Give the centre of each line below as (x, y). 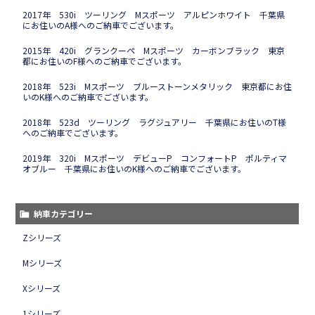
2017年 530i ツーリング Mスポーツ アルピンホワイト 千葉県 (154, 14)
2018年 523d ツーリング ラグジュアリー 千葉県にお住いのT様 (154, 122)
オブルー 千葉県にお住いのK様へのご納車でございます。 (135, 168)
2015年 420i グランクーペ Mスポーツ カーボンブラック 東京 (154, 50)
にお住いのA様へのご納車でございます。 (101, 25)
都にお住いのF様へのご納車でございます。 (105, 60)
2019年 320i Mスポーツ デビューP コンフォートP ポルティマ (155, 157)
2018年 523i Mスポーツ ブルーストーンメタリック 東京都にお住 (157, 86)
